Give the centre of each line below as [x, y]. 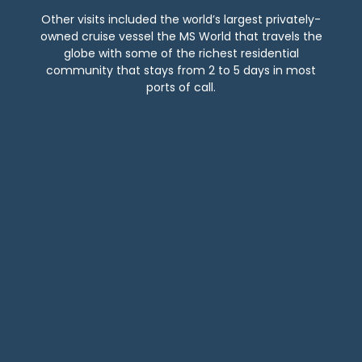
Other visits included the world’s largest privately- [181, 19]
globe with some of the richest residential [181, 53]
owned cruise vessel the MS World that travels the [181, 36]
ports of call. [181, 87]
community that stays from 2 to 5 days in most [181, 70]
